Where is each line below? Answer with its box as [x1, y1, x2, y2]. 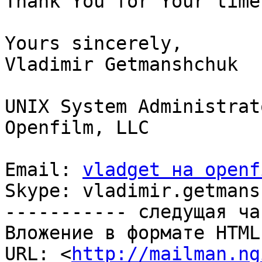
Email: [5, 159, 82, 181]
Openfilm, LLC [5, 117, 149, 139]
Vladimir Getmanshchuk [5, 54, 238, 75]
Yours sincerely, [5, 33, 182, 54]
